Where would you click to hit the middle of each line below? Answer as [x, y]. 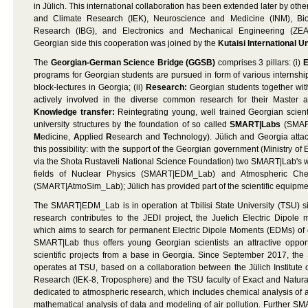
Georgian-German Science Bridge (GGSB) [133, 63]
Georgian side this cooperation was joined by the [126, 43]
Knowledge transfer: [74, 112]
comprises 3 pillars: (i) [259, 63]
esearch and [138, 137]
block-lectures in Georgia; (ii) [90, 87]
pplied [93, 137]
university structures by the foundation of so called [132, 124]
